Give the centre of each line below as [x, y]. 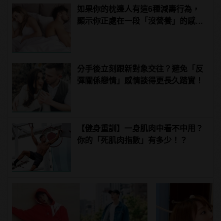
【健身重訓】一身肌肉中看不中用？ [140, 128]
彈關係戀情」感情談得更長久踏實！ [140, 80]
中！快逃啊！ [101, 33]
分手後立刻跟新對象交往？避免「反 [140, 69]
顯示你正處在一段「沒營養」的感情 [140, 21]
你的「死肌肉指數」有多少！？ [132, 140]
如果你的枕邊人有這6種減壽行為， [139, 9]
